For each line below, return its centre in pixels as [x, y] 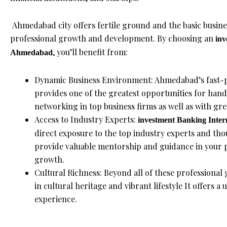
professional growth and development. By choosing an [113, 38]
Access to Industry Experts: [86, 119]
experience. [56, 199]
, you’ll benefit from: [90, 52]
